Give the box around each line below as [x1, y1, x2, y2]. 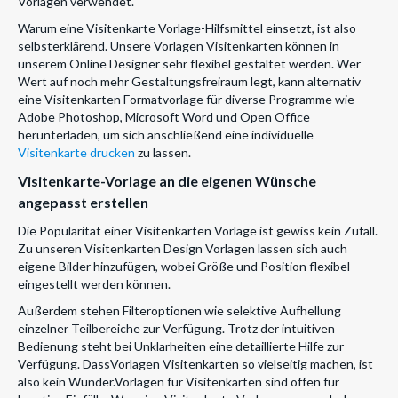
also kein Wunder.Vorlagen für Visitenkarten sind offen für [18, 374, 339, 390]
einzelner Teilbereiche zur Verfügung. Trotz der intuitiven [18, 321, 335, 337]
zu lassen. [135, 145, 191, 161]
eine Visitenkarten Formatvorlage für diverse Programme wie [18, 92, 354, 107]
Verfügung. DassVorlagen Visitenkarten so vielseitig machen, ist [18, 356, 373, 372]
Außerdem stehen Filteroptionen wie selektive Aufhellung [18, 303, 341, 319]
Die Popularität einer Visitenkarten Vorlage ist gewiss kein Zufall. [18, 223, 378, 239]
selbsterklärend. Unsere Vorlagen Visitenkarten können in [18, 38, 339, 54]
